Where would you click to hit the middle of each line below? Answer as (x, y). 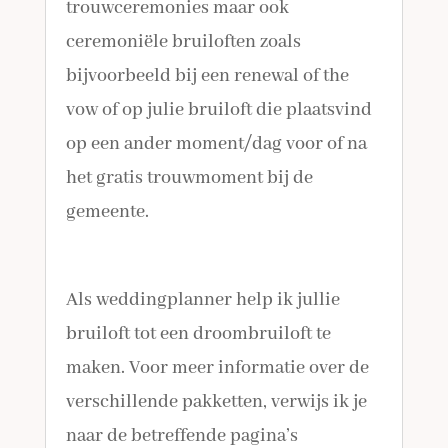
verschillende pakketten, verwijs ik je (217, 402)
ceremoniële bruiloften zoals (184, 42)
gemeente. (108, 212)
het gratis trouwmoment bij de (190, 178)
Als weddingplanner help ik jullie (203, 300)
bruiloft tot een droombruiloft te (199, 334)
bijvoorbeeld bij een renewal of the (208, 76)
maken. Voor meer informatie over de (218, 368)
